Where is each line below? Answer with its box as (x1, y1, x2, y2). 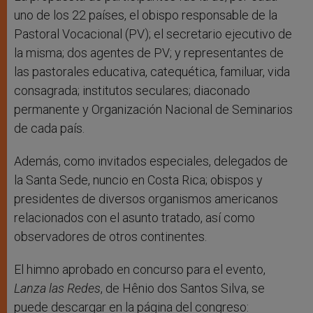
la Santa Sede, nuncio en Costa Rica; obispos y (14, 173, 263, 188)
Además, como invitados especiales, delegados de (14, 154, 288, 169)
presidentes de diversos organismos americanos (14, 191, 278, 207)
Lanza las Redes (14, 281, 101, 296)
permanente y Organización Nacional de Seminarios (14, 102, 293, 117)
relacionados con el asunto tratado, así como (14, 210, 255, 226)
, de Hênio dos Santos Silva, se (101, 281, 265, 296)
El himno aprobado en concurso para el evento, (14, 262, 265, 277)
